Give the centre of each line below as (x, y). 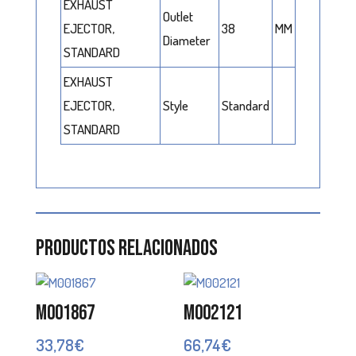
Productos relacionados (126, 249)
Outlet (178, 17)
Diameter (186, 41)
